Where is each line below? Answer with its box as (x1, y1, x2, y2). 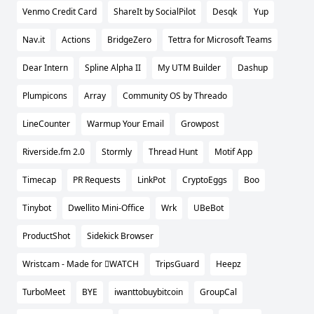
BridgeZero (107, 34, 151, 46)
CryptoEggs (182, 174, 227, 186)
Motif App (214, 146, 252, 158)
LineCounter (22, 118, 70, 130)
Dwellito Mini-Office (68, 202, 144, 214)
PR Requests (73, 174, 121, 186)
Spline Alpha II (85, 62, 141, 74)
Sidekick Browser (87, 230, 153, 243)
